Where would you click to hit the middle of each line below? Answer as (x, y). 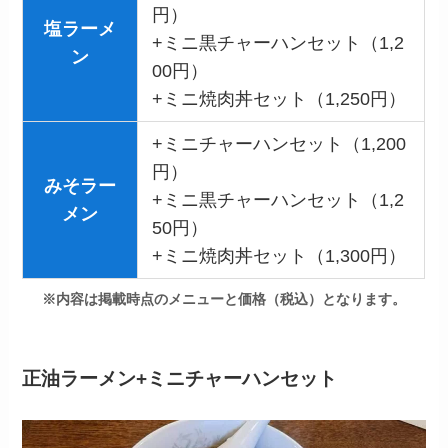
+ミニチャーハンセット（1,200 (278, 143)
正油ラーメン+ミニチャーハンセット (180, 378)
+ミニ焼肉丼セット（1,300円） (278, 255)
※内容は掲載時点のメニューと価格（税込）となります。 (224, 299)
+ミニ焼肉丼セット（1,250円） (278, 98)
